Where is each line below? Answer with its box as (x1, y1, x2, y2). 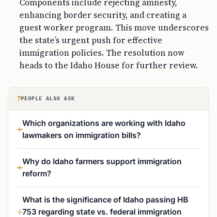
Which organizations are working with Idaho (22, 118, 186, 128)
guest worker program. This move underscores (19, 22, 209, 33)
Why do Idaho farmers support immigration (22, 156, 182, 166)
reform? (22, 169, 51, 178)
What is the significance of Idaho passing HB (22, 195, 188, 204)
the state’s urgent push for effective (19, 34, 162, 46)
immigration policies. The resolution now (19, 47, 185, 59)
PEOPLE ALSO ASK (21, 95, 75, 102)
